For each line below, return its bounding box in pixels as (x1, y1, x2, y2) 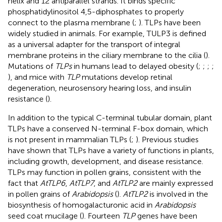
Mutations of (8, 61, 55, 71)
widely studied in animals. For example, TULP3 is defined (8, 28, 206, 38)
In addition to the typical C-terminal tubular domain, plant (8, 112, 212, 122)
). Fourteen (82, 211, 122, 221)
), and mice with (8, 72, 66, 82)
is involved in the (148, 189, 208, 199)
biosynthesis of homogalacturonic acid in (8, 200, 155, 210)
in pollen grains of (8, 189, 72, 199)
